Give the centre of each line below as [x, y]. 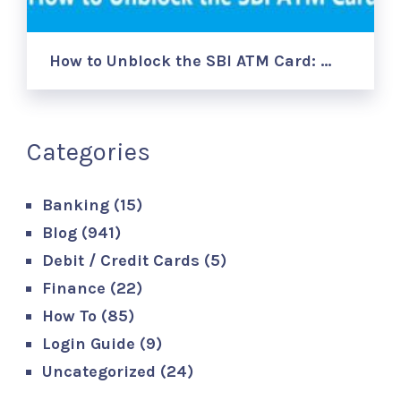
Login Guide [89, 343]
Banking [76, 205]
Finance [74, 288]
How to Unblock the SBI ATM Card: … [191, 60]
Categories [89, 151]
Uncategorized [99, 371]
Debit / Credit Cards [121, 260]
